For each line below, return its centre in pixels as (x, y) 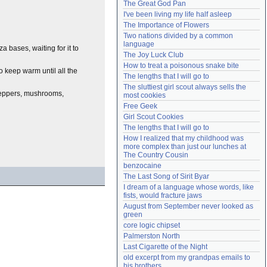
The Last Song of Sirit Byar (166, 176)
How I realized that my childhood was (184, 138)
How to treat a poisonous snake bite (181, 66)
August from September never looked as (188, 206)
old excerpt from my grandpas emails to (187, 257)
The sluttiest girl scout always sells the (185, 87)
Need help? (145, 9)
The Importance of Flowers (166, 25)
